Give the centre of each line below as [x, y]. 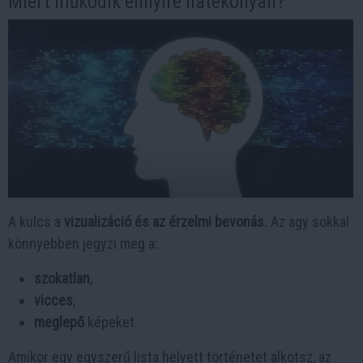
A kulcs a [36, 222]
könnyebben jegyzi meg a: [83, 244]
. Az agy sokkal [307, 222]
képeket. [111, 322]
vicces [53, 301]
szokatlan [62, 279]
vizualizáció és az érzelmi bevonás [164, 222]
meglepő [59, 322]
